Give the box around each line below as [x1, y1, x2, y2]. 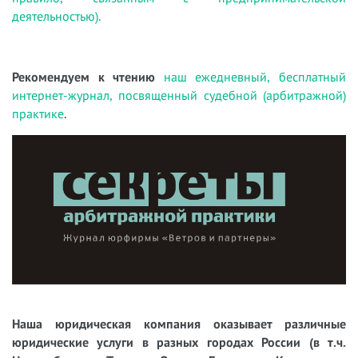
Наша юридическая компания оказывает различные [12, 316, 346, 332]
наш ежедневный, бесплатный [163, 68, 347, 85]
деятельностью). [12, 7, 101, 24]
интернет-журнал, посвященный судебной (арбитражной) [12, 86, 346, 103]
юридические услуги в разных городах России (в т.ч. [12, 334, 346, 351]
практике [12, 105, 64, 121]
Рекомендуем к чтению [12, 68, 156, 85]
